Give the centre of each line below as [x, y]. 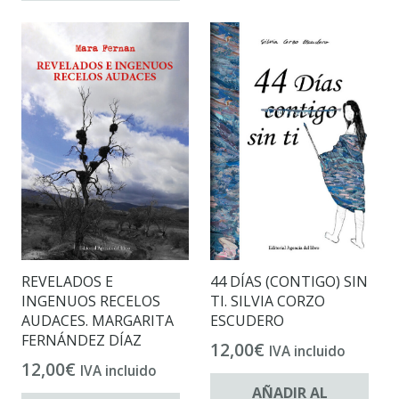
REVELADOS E [67, 281]
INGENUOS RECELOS [91, 301]
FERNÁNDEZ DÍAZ [81, 340]
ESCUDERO [247, 320]
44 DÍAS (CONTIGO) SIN [289, 281]
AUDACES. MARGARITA [98, 320]
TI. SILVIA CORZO [268, 301]
